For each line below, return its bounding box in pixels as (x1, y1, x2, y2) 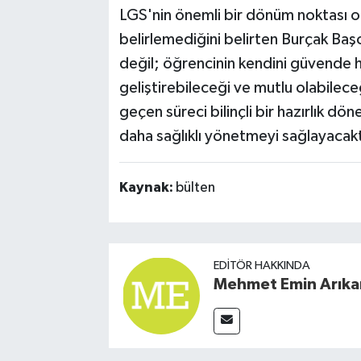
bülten (175, 180, 215, 195)
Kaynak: (118, 180, 176, 195)
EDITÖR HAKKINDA (213, 259, 310, 272)
